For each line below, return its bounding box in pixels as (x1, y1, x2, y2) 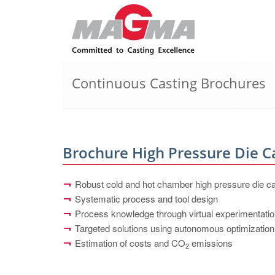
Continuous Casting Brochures (72, 74, 266, 92)
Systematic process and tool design (75, 192, 218, 205)
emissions (189, 236, 233, 249)
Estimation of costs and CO (75, 236, 185, 249)
